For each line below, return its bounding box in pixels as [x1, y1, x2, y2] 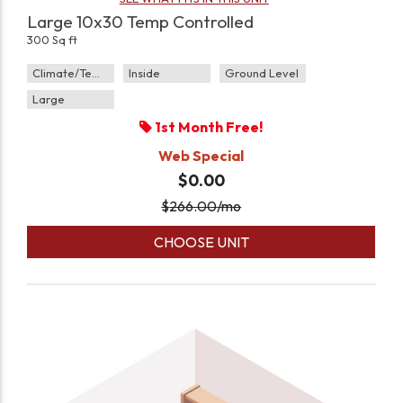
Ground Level [224, 66, 299, 81]
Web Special [158, 147, 245, 166]
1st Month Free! [152, 118, 264, 137]
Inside [128, 66, 160, 81]
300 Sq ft [27, 32, 78, 48]
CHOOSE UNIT [153, 233, 249, 252]
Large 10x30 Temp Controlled [27, 11, 255, 33]
